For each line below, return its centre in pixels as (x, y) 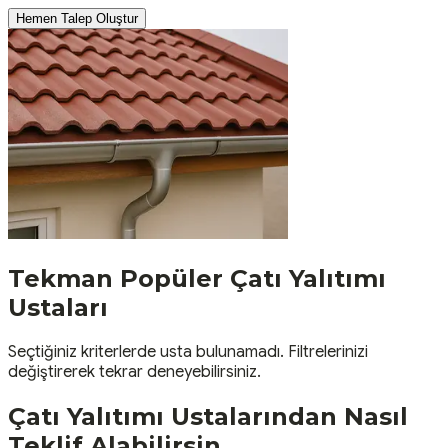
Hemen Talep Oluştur (77, 18)
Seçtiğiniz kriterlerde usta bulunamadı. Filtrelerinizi (188, 351)
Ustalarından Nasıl (289, 416)
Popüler (171, 278)
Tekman (60, 278)
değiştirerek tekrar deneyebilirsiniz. (134, 371)
